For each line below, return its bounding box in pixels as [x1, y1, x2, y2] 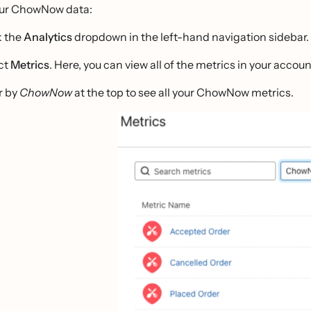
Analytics [24, 30, 72, 44]
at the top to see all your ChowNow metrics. [74, 85, 294, 99]
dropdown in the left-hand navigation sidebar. [72, 30, 309, 44]
